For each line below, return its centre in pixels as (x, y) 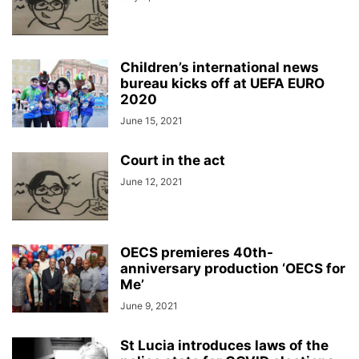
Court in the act (173, 160)
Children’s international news (220, 67)
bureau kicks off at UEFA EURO (222, 83)
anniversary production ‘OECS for (233, 268)
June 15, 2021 (151, 121)
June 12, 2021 (151, 182)
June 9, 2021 (149, 306)
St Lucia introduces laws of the (224, 345)
